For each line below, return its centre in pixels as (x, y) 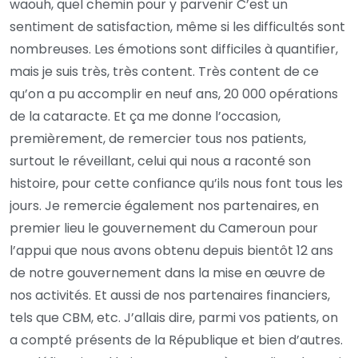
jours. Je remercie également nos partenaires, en (164, 205)
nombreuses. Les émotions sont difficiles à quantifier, (174, 49)
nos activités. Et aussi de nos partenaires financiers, (170, 295)
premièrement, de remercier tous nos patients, (158, 138)
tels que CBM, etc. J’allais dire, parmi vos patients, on (174, 317)
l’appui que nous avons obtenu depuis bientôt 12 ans (171, 250)
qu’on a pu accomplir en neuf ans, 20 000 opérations (174, 93)
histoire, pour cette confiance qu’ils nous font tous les (176, 183)
